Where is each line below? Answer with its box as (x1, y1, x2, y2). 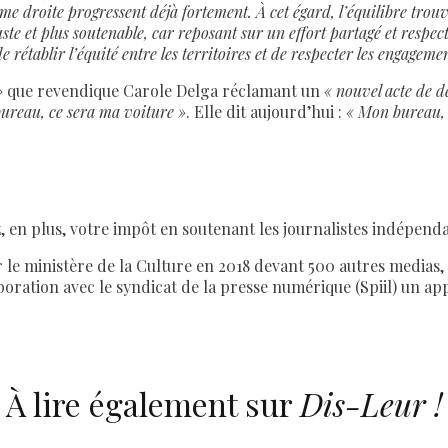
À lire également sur (6, 381, 300, 425)
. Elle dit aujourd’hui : (186, 101, 346, 123)
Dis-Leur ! (300, 381, 442, 425)
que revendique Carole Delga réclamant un (3, 80, 324, 102)
